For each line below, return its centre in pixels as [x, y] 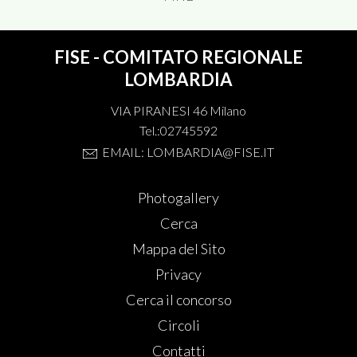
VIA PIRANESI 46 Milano [178, 111]
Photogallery [178, 198]
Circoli [178, 326]
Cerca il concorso [178, 300]
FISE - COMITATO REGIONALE [178, 57]
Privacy [178, 275]
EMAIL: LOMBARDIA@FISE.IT [188, 152]
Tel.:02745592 [178, 131]
